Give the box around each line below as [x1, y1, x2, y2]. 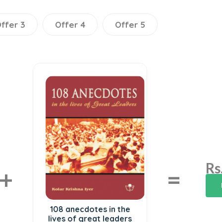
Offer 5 [115, 19, 145, 30]
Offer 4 [55, 19, 85, 30]
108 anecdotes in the [50, 204, 130, 214]
